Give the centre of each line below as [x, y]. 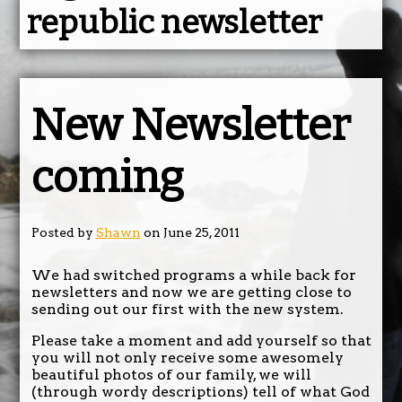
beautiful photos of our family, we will [171, 374]
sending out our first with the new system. [187, 309]
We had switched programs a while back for [193, 275]
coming [107, 177]
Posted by [63, 232]
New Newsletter [190, 125]
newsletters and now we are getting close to [191, 292]
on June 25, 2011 [190, 232]
